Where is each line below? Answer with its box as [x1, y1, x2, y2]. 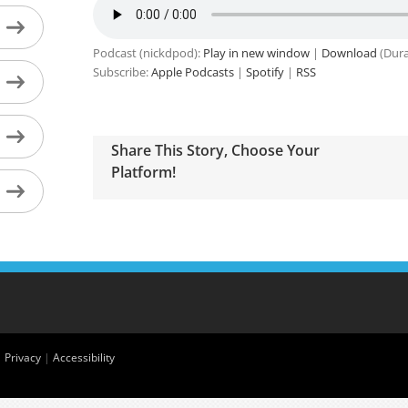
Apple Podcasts [150, 64, 234, 80]
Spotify [245, 64, 284, 80]
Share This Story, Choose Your [110, 139, 320, 160]
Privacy [5, 350, 41, 366]
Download [321, 45, 377, 61]
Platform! [110, 161, 176, 182]
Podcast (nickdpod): [92, 45, 203, 61]
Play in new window [202, 45, 310, 61]
